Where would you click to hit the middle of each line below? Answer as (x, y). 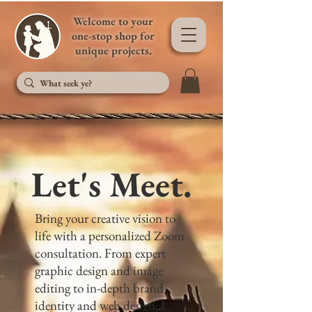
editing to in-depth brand (99, 288)
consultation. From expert (100, 253)
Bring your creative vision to (105, 218)
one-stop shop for (113, 36)
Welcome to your (113, 21)
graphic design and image (99, 270)
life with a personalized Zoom (110, 235)
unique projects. (113, 50)
